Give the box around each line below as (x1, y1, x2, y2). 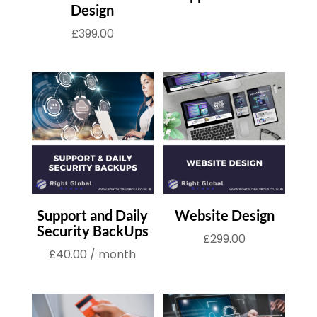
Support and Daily (37, 207, 149, 224)
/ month (90, 246, 137, 263)
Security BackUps (36, 222, 149, 240)
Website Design (174, 207, 275, 224)
